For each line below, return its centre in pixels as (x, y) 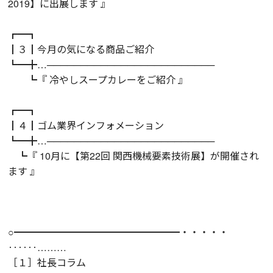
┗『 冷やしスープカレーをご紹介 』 (98, 79)
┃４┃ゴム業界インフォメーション (86, 125)
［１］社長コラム (47, 262)
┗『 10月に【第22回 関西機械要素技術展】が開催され (134, 155)
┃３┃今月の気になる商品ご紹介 (81, 49)
